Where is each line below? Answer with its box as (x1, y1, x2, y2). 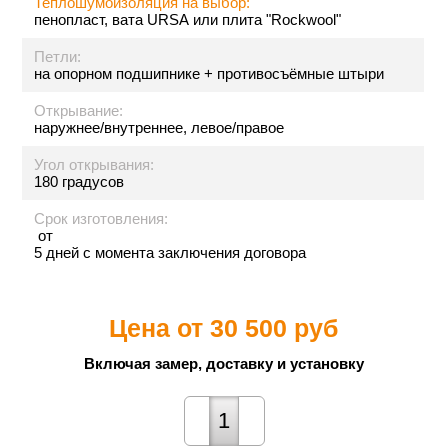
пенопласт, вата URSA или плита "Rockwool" (34, 11, 342, 28)
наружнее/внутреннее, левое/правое (34, 119, 285, 136)
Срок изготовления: (34, 210, 169, 227)
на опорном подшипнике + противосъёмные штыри (34, 65, 385, 82)
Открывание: (34, 102, 124, 119)
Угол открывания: (34, 156, 155, 173)
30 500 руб (210, 314, 339, 342)
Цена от (109, 314, 211, 342)
